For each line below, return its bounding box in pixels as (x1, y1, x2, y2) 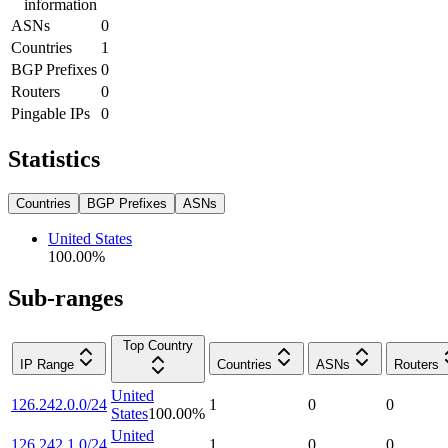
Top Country (123, 338, 193, 354)
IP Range (20, 357, 74, 373)
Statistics (8, 145, 100, 172)
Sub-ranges (8, 285, 123, 312)
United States (48, 229, 132, 247)
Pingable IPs (11, 104, 90, 122)
